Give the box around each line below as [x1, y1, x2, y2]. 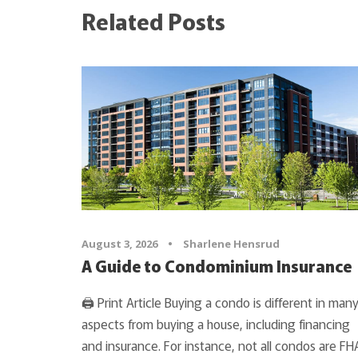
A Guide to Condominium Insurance [82, 253, 352, 277]
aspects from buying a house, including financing [82, 313, 350, 333]
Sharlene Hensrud [183, 236, 280, 251]
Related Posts [82, 4, 225, 37]
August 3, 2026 [82, 236, 157, 251]
